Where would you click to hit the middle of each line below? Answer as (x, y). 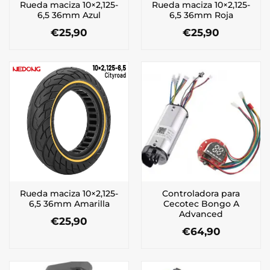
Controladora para (201, 194)
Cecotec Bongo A (201, 204)
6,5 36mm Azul (69, 15)
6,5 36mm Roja (201, 15)
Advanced (201, 214)
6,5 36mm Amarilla (69, 204)
